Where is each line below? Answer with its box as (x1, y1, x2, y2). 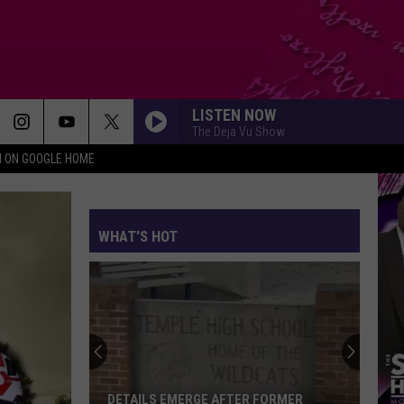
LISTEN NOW (192, 105, 276, 124)
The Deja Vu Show (192, 124, 285, 139)
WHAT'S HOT (98, 227, 178, 245)
